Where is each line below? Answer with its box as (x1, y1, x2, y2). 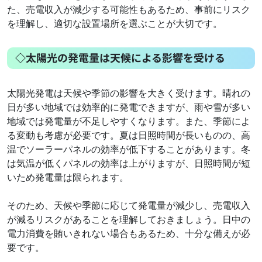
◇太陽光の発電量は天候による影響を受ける (15, 50, 228, 65)
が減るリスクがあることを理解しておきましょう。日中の (7, 213, 250, 226)
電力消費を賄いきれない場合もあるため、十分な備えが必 (7, 227, 250, 240)
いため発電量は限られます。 (7, 171, 131, 184)
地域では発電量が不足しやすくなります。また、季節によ (7, 115, 250, 128)
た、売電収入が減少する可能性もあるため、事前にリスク (7, 3, 250, 16)
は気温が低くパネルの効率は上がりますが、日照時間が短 (7, 157, 250, 170)
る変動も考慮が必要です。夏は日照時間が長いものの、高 (7, 129, 250, 142)
